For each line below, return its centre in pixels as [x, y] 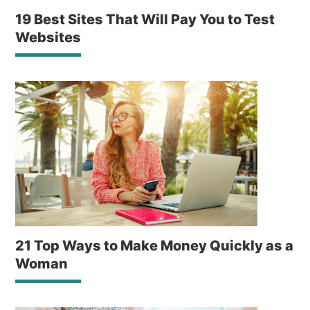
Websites [48, 37]
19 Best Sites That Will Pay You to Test [145, 19]
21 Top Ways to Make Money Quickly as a [155, 246]
